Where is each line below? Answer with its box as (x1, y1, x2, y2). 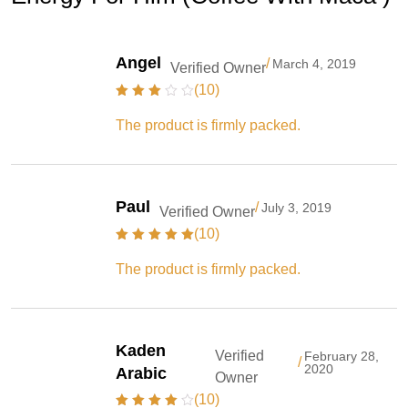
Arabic (116, 363, 167, 382)
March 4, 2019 (272, 56, 356, 71)
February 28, (304, 348, 380, 363)
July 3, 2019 (261, 199, 331, 215)
